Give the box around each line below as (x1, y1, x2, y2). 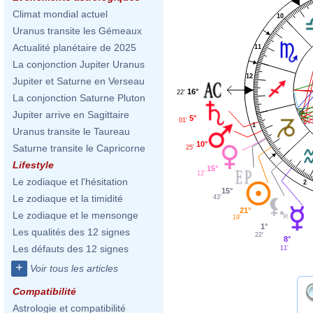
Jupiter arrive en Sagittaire (13, 109, 129, 120)
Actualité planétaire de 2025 (13, 42, 136, 53)
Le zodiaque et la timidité (13, 193, 123, 204)
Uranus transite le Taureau (13, 126, 130, 137)
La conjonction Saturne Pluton (13, 92, 145, 103)
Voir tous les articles (30, 263, 118, 274)
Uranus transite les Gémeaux (13, 25, 142, 36)
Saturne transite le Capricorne (13, 143, 145, 154)
